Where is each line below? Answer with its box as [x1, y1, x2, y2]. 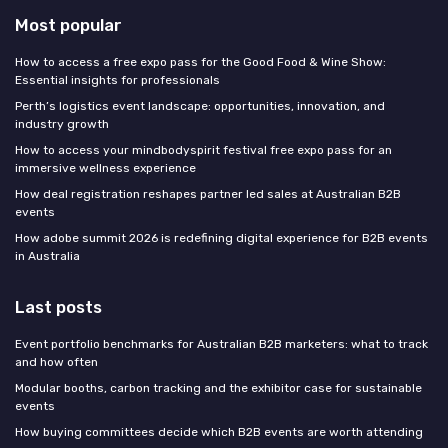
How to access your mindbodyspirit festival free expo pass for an [15, 142, 392, 157]
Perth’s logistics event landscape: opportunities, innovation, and [15, 98, 385, 113]
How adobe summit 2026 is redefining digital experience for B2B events [15, 230, 428, 245]
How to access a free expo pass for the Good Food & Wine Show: [15, 54, 386, 69]
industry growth [15, 116, 109, 131]
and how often [15, 354, 98, 369]
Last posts [15, 296, 102, 317]
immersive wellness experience [15, 160, 196, 175]
